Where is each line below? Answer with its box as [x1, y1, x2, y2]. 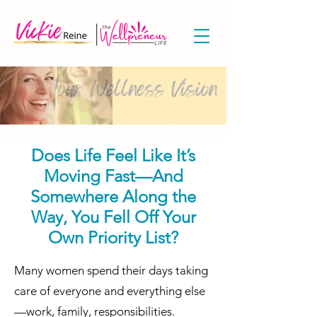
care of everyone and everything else [14, 284, 205, 298]
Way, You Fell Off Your [30, 207, 196, 227]
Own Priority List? [48, 227, 178, 248]
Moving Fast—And [43, 166, 183, 186]
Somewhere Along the [30, 186, 196, 207]
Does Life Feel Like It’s [31, 145, 195, 166]
